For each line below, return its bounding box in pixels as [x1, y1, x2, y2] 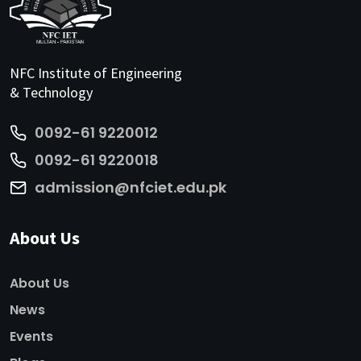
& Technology [10, 82, 93, 102]
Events [10, 326, 53, 346]
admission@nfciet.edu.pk [35, 176, 226, 197]
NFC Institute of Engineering [10, 63, 182, 82]
